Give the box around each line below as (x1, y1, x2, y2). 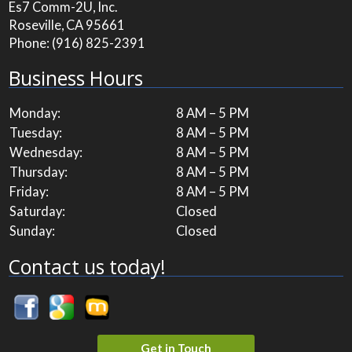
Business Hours (9, 64, 144, 91)
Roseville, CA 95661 (9, 17, 126, 34)
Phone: (9, 35, 53, 52)
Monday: (9, 105, 61, 122)
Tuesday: (9, 125, 63, 141)
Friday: (9, 184, 49, 200)
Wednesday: (9, 145, 83, 161)
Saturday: (9, 203, 66, 220)
